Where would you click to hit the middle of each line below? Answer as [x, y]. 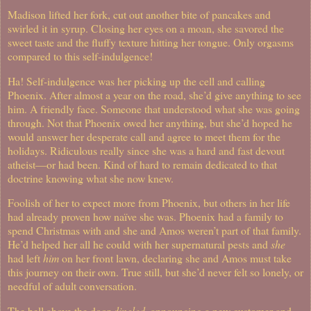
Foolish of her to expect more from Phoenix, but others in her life [149, 203]
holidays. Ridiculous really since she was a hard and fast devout [146, 150]
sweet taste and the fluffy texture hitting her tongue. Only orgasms [151, 42]
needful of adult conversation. [72, 286]
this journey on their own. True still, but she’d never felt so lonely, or [155, 272]
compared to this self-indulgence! [80, 56]
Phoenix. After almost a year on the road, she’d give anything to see [154, 94]
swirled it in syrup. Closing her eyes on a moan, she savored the [146, 28]
